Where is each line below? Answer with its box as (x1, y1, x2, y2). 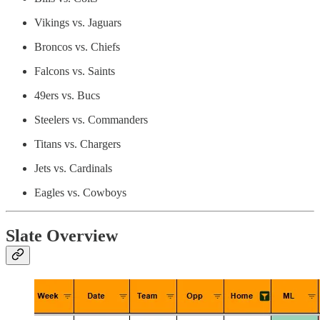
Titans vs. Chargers (34, 138, 121, 151)
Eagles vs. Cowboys (34, 186, 126, 199)
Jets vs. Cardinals (34, 162, 112, 175)
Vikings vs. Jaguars (34, 16, 121, 29)
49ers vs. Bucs (34, 89, 100, 102)
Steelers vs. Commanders (34, 114, 148, 126)
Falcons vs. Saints (34, 65, 115, 78)
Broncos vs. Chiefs (34, 41, 120, 54)
